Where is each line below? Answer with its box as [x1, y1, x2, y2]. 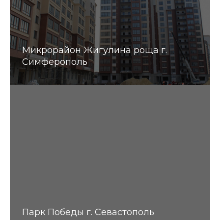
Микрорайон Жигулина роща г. [22, 44, 167, 55]
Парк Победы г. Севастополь [22, 206, 154, 218]
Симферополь [22, 56, 87, 67]
